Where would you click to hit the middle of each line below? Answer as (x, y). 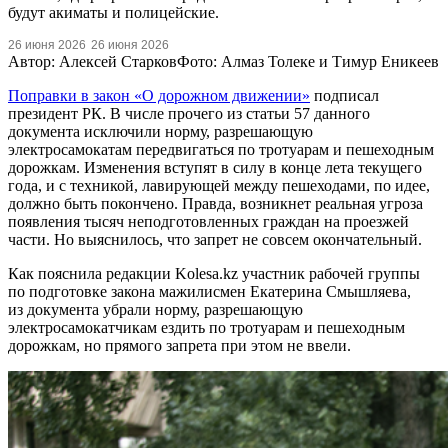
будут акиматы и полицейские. (113, 12)
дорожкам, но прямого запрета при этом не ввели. (179, 345)
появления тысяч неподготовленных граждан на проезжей (208, 221)
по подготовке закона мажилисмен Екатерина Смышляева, (209, 291)
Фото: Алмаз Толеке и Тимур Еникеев (308, 61)
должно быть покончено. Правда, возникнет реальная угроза (215, 203)
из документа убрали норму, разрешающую (155, 309)
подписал (344, 95)
